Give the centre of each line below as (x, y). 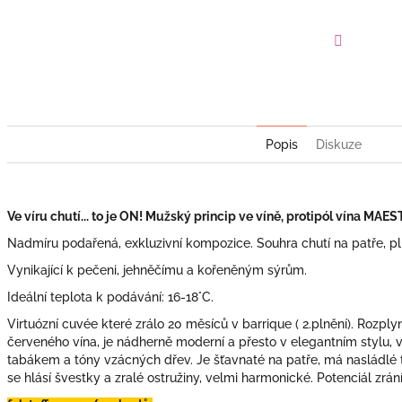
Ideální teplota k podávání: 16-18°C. (112, 297)
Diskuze (338, 144)
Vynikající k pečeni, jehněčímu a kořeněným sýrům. (159, 270)
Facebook (366, 65)
